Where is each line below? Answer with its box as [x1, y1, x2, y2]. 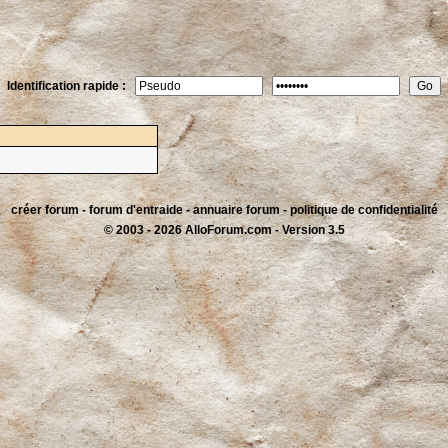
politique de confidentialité [289, 203, 438, 217]
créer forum [10, 203, 79, 217]
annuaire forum [192, 203, 280, 217]
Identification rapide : [7, 79, 135, 93]
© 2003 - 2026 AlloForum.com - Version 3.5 [103, 223, 345, 237]
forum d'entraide [88, 203, 183, 217]
